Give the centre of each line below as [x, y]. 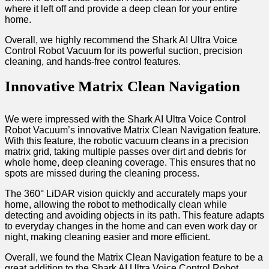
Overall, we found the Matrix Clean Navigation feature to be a [134, 258]
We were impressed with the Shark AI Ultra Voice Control [125, 119]
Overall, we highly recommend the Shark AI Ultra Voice [121, 40]
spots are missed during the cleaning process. [102, 174]
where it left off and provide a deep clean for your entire [121, 9]
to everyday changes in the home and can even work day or [131, 226]
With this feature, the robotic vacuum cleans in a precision [127, 141]
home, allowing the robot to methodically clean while [116, 205]
